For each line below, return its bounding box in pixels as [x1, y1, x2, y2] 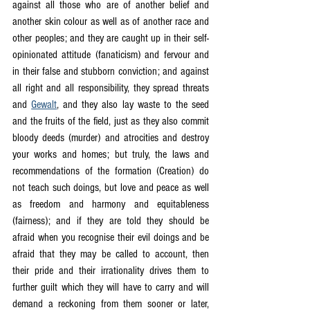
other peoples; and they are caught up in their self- [12, 32, 209, 44]
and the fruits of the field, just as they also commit [12, 115, 209, 127]
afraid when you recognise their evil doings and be [12, 231, 209, 244]
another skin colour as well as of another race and [12, 15, 209, 28]
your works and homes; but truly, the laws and [12, 148, 209, 161]
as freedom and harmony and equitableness [12, 198, 209, 210]
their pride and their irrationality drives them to [12, 264, 209, 277]
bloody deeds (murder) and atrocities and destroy [12, 131, 209, 144]
